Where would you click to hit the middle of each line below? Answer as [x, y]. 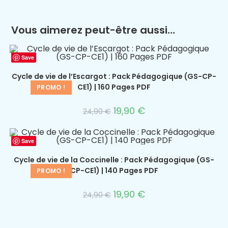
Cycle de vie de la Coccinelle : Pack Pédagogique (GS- [114, 160]
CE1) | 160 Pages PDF [114, 87]
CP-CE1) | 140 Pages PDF [114, 170]
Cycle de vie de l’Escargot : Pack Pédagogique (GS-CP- [114, 76]
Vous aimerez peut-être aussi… [93, 30]
